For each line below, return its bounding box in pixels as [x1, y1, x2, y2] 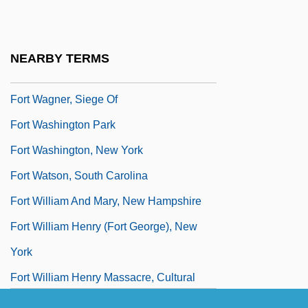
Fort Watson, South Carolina [10, 169, 148, 181]
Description [10, 16, 66, 29]
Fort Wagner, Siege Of [10, 93, 118, 105]
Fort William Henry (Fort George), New [10, 220, 197, 232]
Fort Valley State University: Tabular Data [10, 42, 210, 54]
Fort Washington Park [10, 118, 115, 131]
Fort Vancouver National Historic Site [10, 67, 190, 80]
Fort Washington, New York [10, 144, 143, 156]
